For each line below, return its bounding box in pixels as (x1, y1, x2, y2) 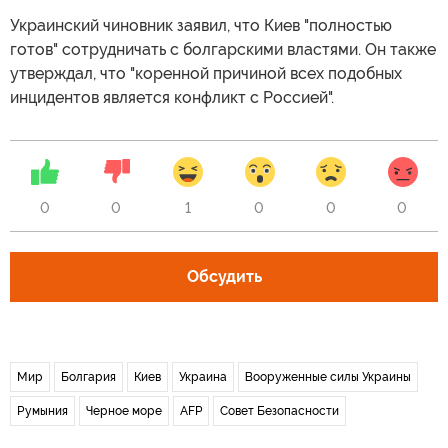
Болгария (61, 369, 116, 384)
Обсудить (186, 266, 262, 286)
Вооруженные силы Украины (245, 369, 411, 384)
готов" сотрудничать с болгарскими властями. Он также (10, 39, 436, 59)
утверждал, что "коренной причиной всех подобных (10, 63, 402, 83)
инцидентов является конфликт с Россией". (10, 87, 334, 107)
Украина (179, 369, 227, 384)
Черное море (86, 403, 162, 418)
